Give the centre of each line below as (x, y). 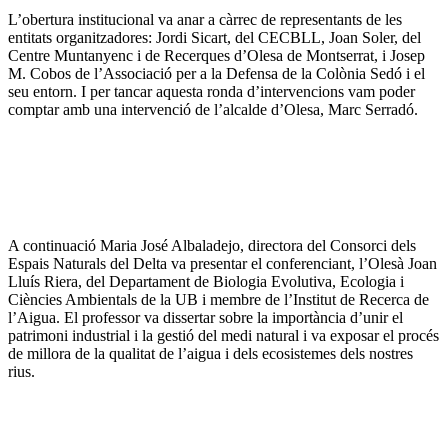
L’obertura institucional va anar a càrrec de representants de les (205, 19)
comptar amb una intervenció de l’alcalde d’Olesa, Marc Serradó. (213, 109)
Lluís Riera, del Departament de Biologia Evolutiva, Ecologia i (206, 281)
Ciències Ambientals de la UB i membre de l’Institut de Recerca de (218, 299)
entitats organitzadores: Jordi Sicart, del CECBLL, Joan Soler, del (214, 37)
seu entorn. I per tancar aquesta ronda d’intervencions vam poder (211, 91)
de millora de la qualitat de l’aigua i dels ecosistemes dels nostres (210, 353)
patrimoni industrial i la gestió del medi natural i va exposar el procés (223, 335)
